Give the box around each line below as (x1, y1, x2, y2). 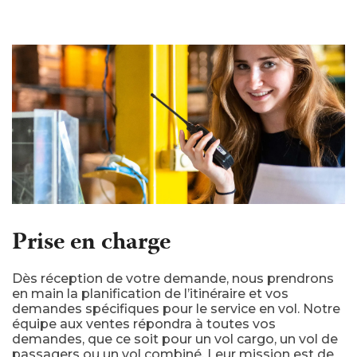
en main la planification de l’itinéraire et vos (12, 286, 288, 302)
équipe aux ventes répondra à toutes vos (12, 316, 276, 332)
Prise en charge (12, 224, 171, 264)
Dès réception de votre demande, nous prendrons (12, 271, 334, 287)
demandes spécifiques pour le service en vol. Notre (12, 301, 340, 317)
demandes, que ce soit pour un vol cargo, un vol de (12, 331, 338, 347)
